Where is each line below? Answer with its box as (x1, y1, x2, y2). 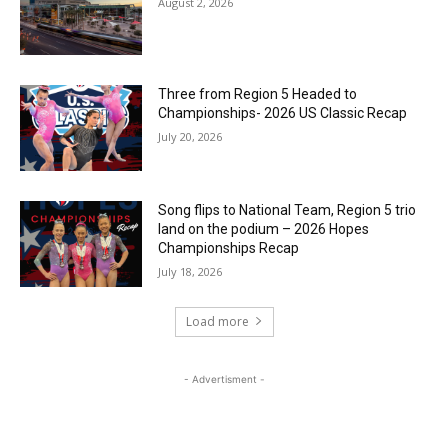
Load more (185, 312, 249, 330)
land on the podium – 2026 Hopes (158, 220, 370, 237)
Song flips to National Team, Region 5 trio (158, 201, 417, 218)
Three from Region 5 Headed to (158, 86, 358, 103)
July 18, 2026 (158, 263, 223, 279)
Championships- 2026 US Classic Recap (158, 105, 408, 122)
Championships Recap (158, 239, 300, 256)
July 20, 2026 (158, 129, 223, 145)
